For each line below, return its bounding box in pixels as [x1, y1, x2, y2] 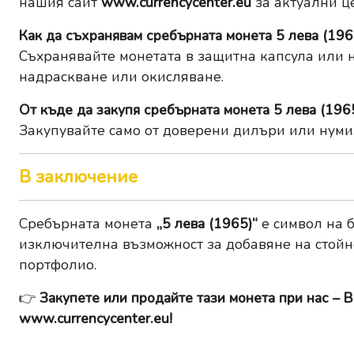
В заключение [19, 165, 137, 190]
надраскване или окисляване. [19, 67, 224, 87]
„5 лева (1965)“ [156, 214, 258, 234]
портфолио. [19, 255, 96, 275]
